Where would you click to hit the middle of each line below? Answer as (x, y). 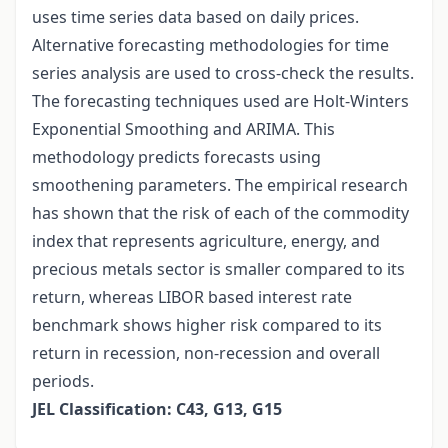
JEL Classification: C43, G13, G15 (157, 409)
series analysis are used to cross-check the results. (223, 73)
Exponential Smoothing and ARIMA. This (183, 129)
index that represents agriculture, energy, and (206, 241)
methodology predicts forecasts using (176, 157)
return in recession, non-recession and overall (206, 353)
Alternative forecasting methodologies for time (210, 45)
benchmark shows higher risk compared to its (207, 325)
